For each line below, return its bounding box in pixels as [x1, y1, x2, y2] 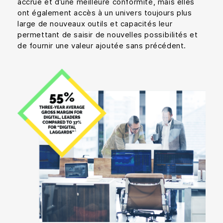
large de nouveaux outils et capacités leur [17, 18, 173, 28]
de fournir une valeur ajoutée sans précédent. [17, 40, 187, 50]
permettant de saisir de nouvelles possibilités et [17, 29, 198, 39]
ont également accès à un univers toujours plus [17, 7, 192, 17]
